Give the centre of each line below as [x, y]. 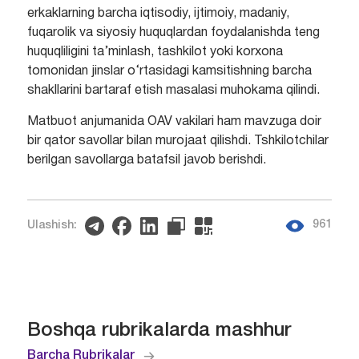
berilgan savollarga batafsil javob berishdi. [146, 160]
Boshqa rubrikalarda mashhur [159, 331]
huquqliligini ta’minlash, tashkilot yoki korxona [155, 52]
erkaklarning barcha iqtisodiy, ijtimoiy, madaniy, [158, 13]
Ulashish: [52, 226]
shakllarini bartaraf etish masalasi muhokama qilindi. [173, 90]
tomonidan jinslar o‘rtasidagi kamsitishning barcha [169, 71]
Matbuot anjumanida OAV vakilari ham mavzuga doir [174, 121]
